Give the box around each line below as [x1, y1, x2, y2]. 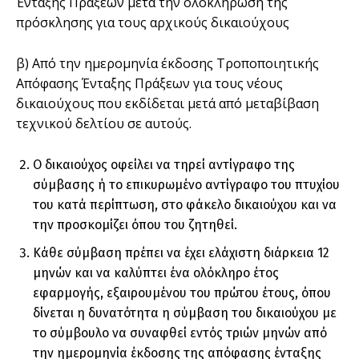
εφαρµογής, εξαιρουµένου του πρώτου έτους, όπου [33, 285, 331, 301]
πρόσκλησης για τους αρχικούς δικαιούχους [16, 14, 289, 32]
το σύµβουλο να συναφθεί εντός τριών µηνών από [33, 325, 327, 341]
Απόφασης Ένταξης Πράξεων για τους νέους [16, 75, 283, 93]
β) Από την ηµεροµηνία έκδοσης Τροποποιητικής [16, 54, 319, 73]
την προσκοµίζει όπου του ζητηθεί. [33, 217, 237, 233]
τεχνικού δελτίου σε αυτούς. [16, 115, 192, 133]
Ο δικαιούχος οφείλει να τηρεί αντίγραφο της [33, 157, 295, 173]
